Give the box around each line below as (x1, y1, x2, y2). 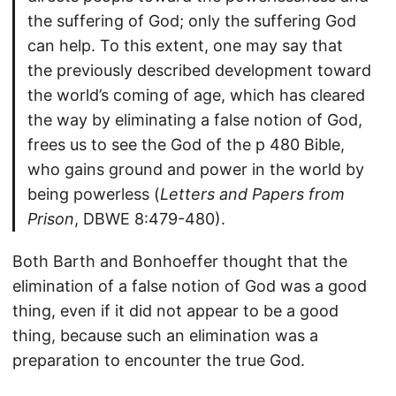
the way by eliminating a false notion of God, (27, 110, 362, 129)
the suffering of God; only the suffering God (27, 11, 356, 30)
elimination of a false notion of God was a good (12, 277, 367, 295)
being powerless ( (27, 185, 160, 203)
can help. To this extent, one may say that (27, 36, 343, 55)
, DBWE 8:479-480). (74, 209, 225, 228)
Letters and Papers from (160, 185, 345, 203)
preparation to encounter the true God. (12, 351, 305, 369)
